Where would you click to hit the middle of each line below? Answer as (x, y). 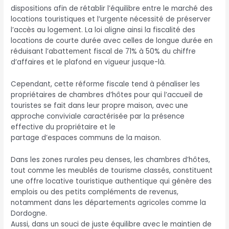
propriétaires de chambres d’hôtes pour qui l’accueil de (107, 95)
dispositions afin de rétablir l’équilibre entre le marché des (112, 8)
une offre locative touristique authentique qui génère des (111, 181)
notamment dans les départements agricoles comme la (109, 202)
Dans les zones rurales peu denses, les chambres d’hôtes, (111, 159)
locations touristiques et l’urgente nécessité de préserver (111, 19)
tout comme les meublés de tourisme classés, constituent (112, 170)
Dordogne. (30, 213)
